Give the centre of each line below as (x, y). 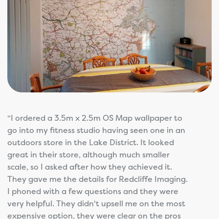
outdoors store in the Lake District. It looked (91, 142)
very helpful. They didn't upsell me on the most (96, 203)
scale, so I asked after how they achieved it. (90, 166)
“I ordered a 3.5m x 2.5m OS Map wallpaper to (95, 118)
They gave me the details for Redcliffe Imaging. (98, 179)
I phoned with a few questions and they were (93, 191)
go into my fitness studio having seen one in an (96, 130)
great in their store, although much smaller (88, 154)
